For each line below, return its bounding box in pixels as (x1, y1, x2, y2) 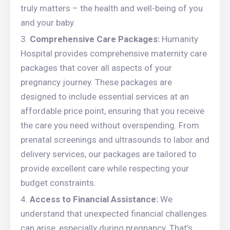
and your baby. (21, 17, 75, 28)
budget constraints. (21, 178, 96, 188)
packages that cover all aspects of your (21, 63, 172, 73)
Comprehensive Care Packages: (30, 34, 160, 44)
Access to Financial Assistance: (30, 194, 158, 204)
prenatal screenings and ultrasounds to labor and (21, 135, 209, 145)
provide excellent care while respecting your (21, 163, 189, 174)
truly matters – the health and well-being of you (21, 3, 203, 13)
